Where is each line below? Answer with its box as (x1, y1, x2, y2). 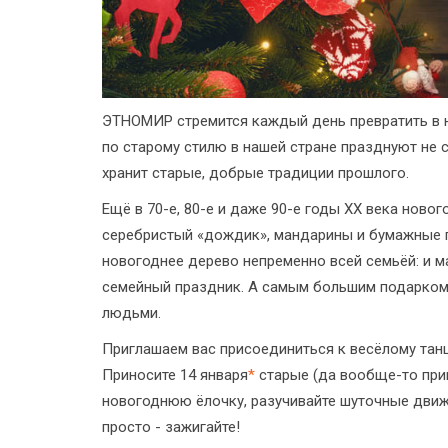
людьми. (102, 303, 161, 322)
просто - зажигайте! (102, 417, 240, 436)
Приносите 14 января (102, 365, 248, 384)
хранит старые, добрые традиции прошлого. (102, 163, 409, 182)
